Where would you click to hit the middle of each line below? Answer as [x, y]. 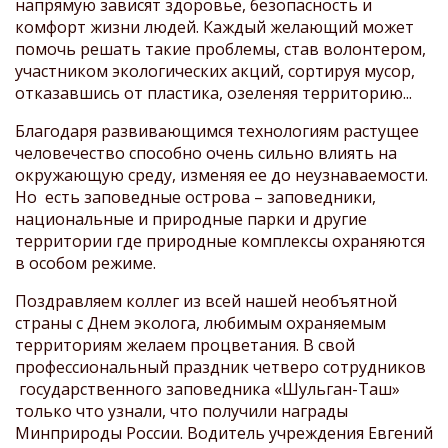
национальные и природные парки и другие [191, 218]
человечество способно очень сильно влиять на [206, 152]
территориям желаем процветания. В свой [185, 344]
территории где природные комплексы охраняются [220, 240]
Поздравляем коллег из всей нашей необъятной [206, 300]
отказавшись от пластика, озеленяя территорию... [213, 92]
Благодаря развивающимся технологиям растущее [217, 130]
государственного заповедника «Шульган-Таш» [207, 388]
